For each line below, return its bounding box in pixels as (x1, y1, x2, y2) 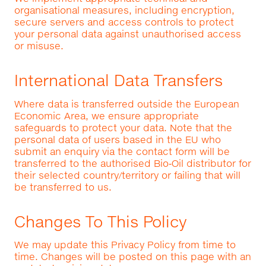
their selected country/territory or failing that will (14, 169, 240, 180)
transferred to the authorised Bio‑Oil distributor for (14, 157, 251, 169)
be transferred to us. (14, 180, 112, 192)
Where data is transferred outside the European (14, 97, 239, 109)
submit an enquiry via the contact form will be (14, 145, 230, 157)
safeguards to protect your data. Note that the (14, 121, 232, 133)
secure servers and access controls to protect (14, 15, 234, 27)
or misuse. (14, 39, 64, 51)
